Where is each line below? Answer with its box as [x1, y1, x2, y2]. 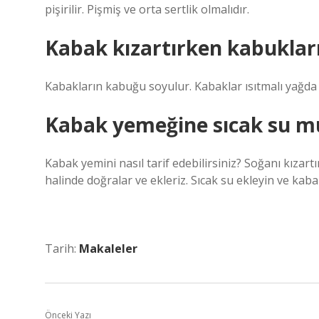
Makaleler [79, 241, 137, 256]
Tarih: [45, 241, 79, 256]
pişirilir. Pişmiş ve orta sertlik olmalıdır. [45, 1, 249, 17]
